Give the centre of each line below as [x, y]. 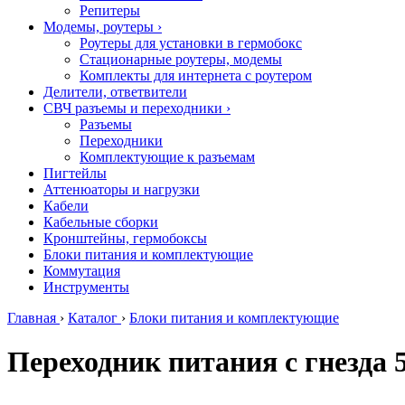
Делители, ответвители [115, 92]
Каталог [93, 318]
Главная [32, 318]
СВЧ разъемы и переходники [133, 108]
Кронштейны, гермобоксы [125, 238]
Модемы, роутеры [99, 27]
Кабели [66, 206]
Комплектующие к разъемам [167, 157]
